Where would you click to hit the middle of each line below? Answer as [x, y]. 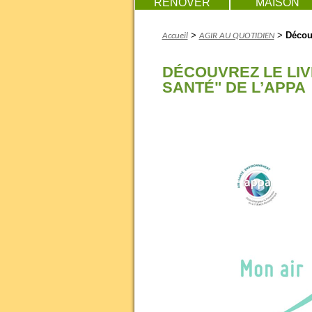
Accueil [175, 36]
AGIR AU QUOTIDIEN [236, 36]
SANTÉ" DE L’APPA [234, 87]
